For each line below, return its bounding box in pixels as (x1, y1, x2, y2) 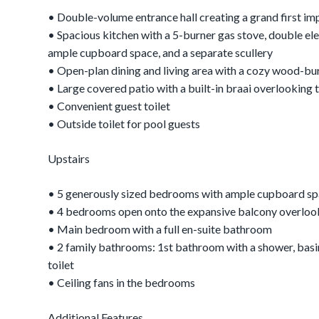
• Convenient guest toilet (48, 99, 171, 113)
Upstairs (48, 152, 90, 165)
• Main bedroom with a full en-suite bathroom (48, 222, 273, 236)
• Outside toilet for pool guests (48, 117, 201, 130)
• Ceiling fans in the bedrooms (48, 276, 196, 289)
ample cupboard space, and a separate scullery (48, 46, 273, 59)
